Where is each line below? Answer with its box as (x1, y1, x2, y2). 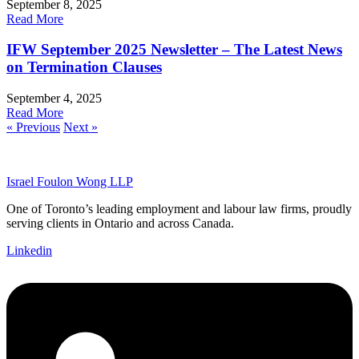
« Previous (6, 120, 60, 135)
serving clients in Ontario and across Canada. (6, 216, 234, 231)
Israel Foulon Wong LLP (6, 175, 133, 189)
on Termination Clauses (6, 58, 162, 76)
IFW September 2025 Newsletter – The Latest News (6, 41, 342, 58)
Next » (63, 120, 98, 135)
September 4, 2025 (6, 91, 102, 106)
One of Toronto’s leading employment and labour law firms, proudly (6, 202, 352, 216)
